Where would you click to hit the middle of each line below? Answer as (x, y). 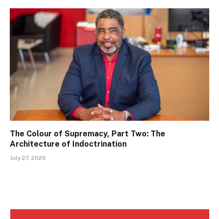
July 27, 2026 (28, 158)
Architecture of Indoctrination (68, 144)
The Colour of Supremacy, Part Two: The (88, 133)
